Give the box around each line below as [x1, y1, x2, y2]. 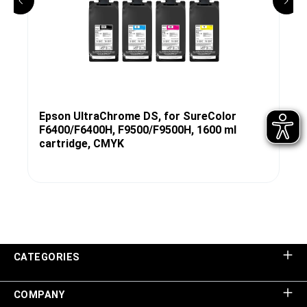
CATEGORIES [14, 251, 80, 263]
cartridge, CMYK [39, 136, 124, 150]
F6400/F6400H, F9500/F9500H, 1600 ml [39, 123, 236, 136]
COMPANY [14, 289, 65, 301]
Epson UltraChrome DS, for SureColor [39, 109, 236, 123]
